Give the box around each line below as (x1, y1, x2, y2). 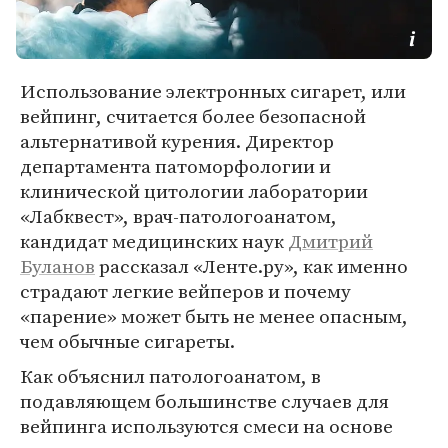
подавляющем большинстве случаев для (20, 388, 389, 414)
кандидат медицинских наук (20, 228, 288, 254)
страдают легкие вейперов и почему (20, 278, 351, 304)
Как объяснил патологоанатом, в (20, 363, 321, 389)
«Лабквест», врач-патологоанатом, (20, 203, 337, 229)
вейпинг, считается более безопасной (20, 103, 366, 129)
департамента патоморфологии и (20, 153, 331, 179)
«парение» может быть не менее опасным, (20, 303, 408, 329)
